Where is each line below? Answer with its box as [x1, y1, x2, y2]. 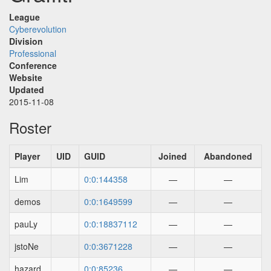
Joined [158, 150, 187, 162]
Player [15, 150, 40, 162]
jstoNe [15, 240, 39, 252]
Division [9, 35, 43, 47]
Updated [9, 83, 44, 96]
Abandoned [204, 150, 252, 162]
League [9, 11, 40, 23]
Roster [9, 117, 51, 138]
